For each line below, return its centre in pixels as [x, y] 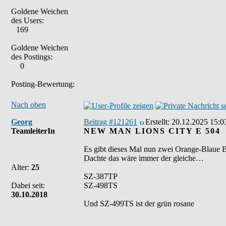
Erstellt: [158, 122]
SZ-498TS [101, 185]
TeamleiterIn [33, 131]
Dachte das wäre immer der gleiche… [144, 158]
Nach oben [29, 105]
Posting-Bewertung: [43, 84]
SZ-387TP [101, 176]
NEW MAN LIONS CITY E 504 [152, 131]
